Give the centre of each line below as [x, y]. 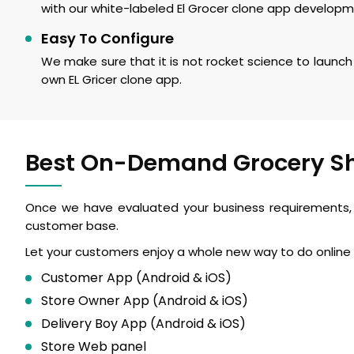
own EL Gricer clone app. [111, 79]
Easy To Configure [107, 38]
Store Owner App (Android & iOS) [145, 301]
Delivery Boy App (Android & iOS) [143, 324]
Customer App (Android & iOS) [136, 278]
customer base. [72, 226]
